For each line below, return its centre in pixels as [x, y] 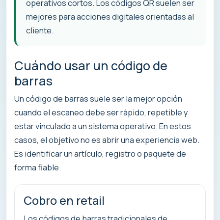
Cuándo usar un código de [91, 65]
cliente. [40, 30]
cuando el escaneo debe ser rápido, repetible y [101, 112]
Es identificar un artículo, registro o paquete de [100, 154]
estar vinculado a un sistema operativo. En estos [103, 126]
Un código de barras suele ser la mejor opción [98, 99]
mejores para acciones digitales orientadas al [110, 16]
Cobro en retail [64, 201]
